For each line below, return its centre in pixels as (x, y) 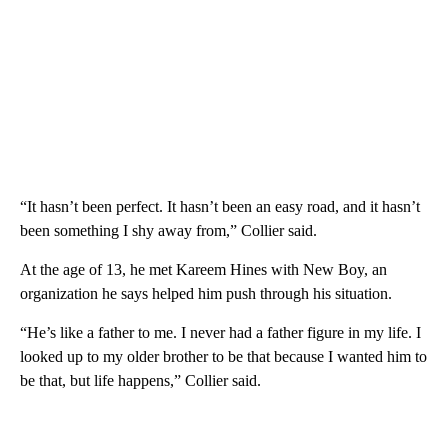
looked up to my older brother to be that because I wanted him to (223, 356)
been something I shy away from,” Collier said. (168, 230)
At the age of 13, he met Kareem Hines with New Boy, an (203, 269)
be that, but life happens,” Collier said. (140, 380)
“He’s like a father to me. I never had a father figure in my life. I (220, 332)
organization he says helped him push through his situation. (206, 293)
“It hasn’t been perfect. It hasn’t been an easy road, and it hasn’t (220, 206)
